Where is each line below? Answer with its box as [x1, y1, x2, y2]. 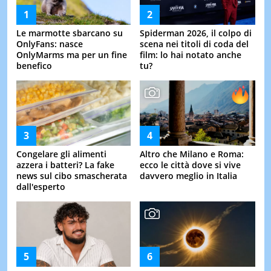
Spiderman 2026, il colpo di [140, 27, 252, 39]
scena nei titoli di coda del [140, 38, 249, 50]
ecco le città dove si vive [140, 159, 241, 171]
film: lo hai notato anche [140, 49, 241, 61]
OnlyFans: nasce [16, 38, 83, 50]
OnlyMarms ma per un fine [16, 49, 127, 61]
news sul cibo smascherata [16, 170, 127, 182]
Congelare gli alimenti [16, 148, 106, 160]
